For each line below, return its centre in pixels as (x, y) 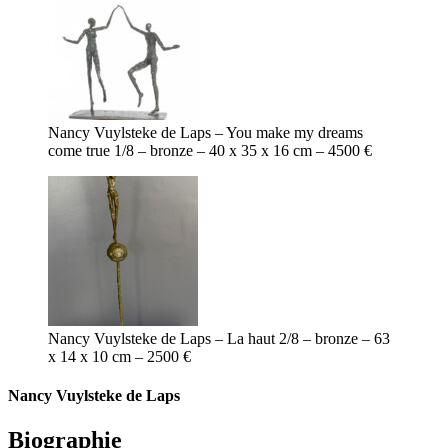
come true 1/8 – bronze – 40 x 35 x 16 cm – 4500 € (210, 151)
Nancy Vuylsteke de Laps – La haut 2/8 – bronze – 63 (219, 339)
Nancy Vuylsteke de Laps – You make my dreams (205, 133)
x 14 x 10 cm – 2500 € (119, 357)
